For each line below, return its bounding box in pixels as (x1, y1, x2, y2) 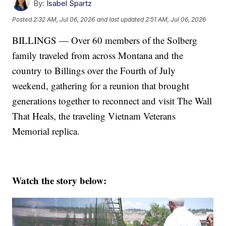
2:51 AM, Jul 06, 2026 (145, 15, 206, 23)
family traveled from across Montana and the (12, 49, 184, 62)
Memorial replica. (12, 125, 80, 138)
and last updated (97, 15, 144, 23)
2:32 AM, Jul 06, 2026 (33, 15, 95, 23)
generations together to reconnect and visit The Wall (12, 94, 212, 107)
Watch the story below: (12, 174, 107, 188)
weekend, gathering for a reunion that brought (12, 79, 190, 92)
